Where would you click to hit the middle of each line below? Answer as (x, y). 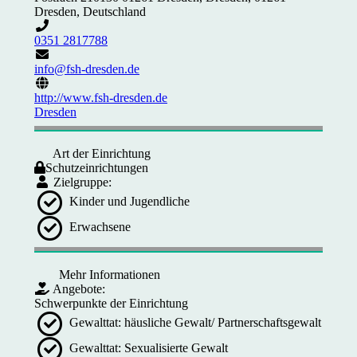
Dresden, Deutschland (90, 12)
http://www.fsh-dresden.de (101, 98)
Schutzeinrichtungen (97, 168)
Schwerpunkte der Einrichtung (111, 303)
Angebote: (78, 289)
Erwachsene (98, 226)
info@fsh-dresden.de (87, 69)
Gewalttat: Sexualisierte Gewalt (147, 347)
